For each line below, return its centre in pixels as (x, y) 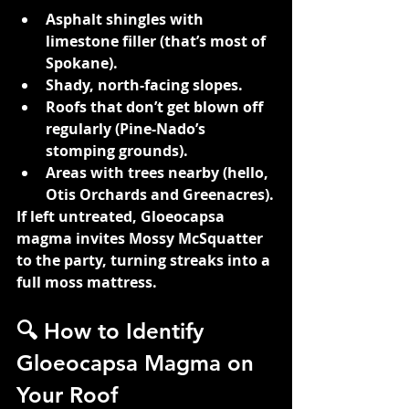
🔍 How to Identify (113, 330)
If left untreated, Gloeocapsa (122, 216)
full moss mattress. (87, 282)
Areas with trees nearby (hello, (159, 172)
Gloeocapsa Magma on (138, 362)
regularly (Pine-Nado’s (127, 128)
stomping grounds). (117, 150)
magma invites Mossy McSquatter (142, 238)
